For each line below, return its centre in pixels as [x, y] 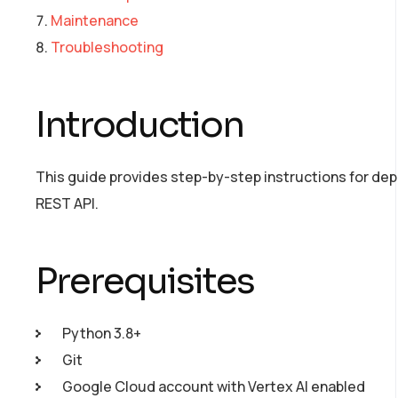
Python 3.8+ [102, 333]
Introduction [139, 124]
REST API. [67, 203]
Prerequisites [145, 281]
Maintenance [95, 20]
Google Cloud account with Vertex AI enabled [214, 386]
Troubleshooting [107, 47]
